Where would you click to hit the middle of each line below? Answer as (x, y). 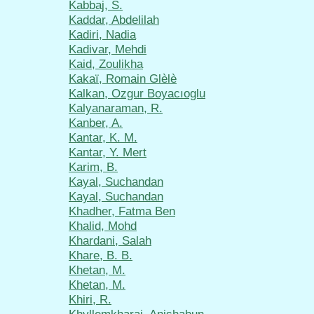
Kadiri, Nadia (102, 35)
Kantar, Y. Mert (108, 152)
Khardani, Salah (110, 241)
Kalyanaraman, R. (116, 108)
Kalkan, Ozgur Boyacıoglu (137, 94)
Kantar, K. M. (103, 138)
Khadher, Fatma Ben (122, 211)
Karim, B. (93, 167)
